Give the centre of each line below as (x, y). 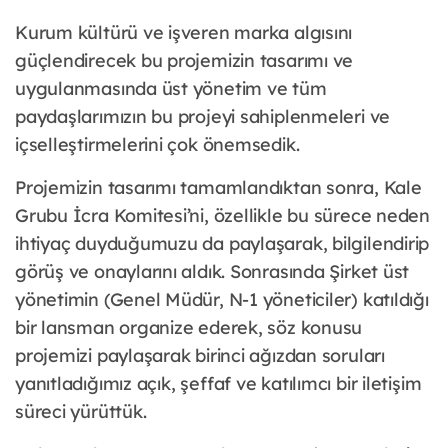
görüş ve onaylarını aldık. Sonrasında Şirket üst (212, 272)
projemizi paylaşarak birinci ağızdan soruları (200, 356)
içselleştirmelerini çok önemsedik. (157, 145)
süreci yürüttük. (81, 412)
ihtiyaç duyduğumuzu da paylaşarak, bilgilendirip (222, 244)
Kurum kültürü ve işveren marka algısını (184, 33)
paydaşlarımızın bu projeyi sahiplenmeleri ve (203, 117)
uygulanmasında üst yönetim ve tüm (171, 89)
